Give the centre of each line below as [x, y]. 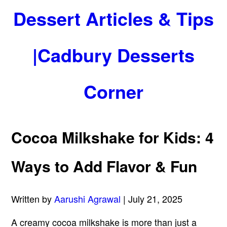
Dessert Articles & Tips [113, 18]
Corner [113, 91]
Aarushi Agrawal [88, 199]
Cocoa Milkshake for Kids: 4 [113, 137]
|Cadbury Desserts [113, 55]
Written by [33, 199]
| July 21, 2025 [152, 199]
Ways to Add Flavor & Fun [104, 166]
